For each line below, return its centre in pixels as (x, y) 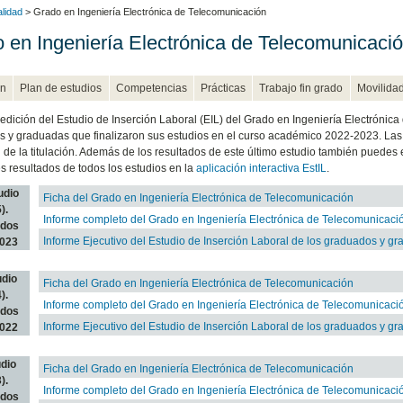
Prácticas (224, 88)
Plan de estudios (61, 88)
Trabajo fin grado (301, 88)
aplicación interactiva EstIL (261, 168)
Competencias (151, 88)
